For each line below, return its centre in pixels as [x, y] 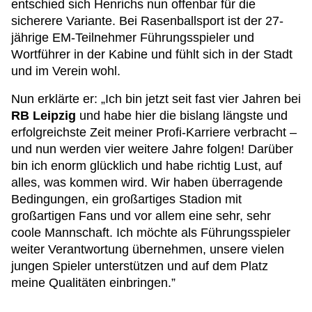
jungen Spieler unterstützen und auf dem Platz [140, 266]
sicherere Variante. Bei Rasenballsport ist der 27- [147, 21]
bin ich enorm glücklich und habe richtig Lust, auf [147, 166]
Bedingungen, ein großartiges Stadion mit [126, 199]
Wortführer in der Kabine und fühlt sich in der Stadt [152, 54]
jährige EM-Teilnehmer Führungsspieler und [133, 38]
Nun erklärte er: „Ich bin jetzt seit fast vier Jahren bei [156, 99]
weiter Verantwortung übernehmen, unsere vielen [148, 249]
